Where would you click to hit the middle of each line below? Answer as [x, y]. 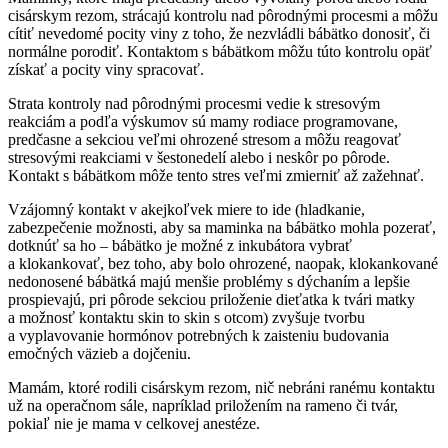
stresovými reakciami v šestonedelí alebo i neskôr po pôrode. [199, 158]
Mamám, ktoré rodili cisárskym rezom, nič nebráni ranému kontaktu [221, 388]
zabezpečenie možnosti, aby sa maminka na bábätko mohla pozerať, [222, 228]
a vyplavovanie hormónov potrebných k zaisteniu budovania [198, 336]
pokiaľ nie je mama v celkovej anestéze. [134, 424]
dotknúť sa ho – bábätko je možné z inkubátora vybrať [180, 246]
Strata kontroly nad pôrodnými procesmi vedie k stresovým [194, 104]
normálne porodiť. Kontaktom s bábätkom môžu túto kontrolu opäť [220, 52]
